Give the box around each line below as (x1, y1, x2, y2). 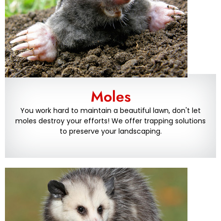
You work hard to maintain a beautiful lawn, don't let (20, 106, 201, 116)
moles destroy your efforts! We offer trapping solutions (15, 116, 206, 126)
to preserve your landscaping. (59, 126, 162, 137)
